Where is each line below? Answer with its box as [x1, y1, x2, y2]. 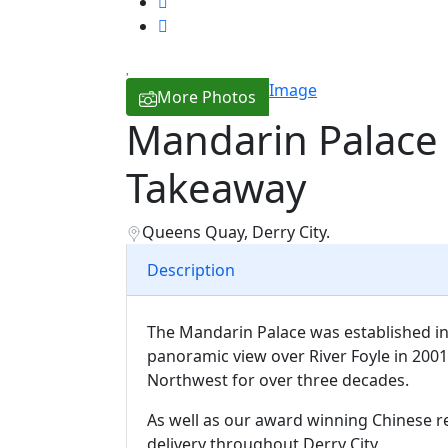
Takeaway [126, 160, 306, 215]
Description [147, 258, 235, 281]
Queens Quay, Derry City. [142, 221, 330, 243]
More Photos [157, 86, 256, 108]
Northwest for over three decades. [147, 369, 409, 391]
